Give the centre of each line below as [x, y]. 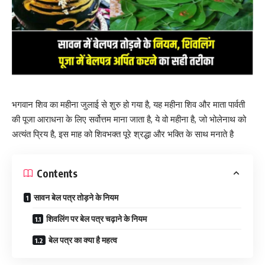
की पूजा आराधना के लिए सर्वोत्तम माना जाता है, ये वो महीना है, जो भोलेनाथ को [129, 119]
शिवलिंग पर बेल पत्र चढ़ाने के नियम [96, 219]
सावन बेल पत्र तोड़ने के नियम [76, 198]
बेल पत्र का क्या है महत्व [83, 240]
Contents [57, 173]
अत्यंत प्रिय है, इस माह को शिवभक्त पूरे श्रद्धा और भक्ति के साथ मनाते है [123, 134]
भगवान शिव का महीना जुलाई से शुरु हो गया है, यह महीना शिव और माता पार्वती [128, 104]
